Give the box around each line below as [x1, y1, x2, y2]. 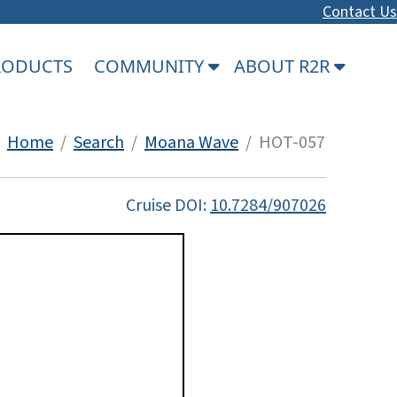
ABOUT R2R [234, 53, 334, 78]
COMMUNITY [94, 53, 208, 78]
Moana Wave [144, 129, 238, 155]
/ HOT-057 [238, 129, 325, 155]
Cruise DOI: [126, 192, 210, 218]
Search [74, 129, 124, 155]
